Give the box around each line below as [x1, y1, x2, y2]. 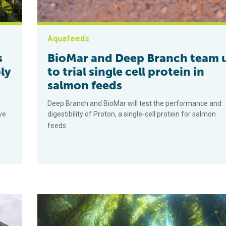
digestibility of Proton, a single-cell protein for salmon [47, 110, 216, 119]
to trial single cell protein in [47, 65, 205, 79]
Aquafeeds [47, 34, 90, 44]
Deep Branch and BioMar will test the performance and [47, 99, 222, 108]
